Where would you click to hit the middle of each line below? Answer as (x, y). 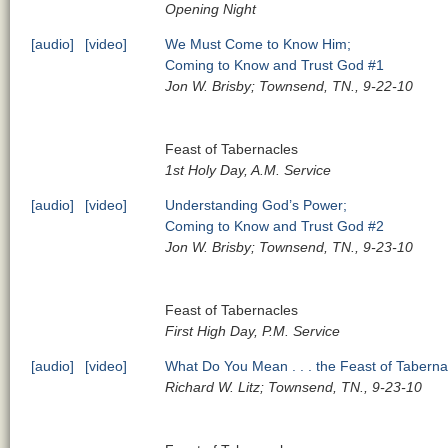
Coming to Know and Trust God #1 (275, 64)
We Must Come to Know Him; (258, 43)
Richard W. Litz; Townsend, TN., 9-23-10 (294, 386)
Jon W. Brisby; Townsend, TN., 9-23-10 (289, 246)
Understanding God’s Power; (256, 204)
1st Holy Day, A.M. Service (248, 169)
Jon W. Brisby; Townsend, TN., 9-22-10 (289, 85)
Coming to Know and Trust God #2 (275, 225)
